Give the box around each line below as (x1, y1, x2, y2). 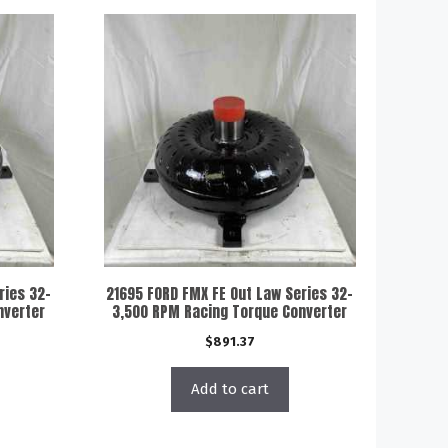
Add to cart (190, 379, 269, 398)
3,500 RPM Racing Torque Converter (112, 299, 348, 323)
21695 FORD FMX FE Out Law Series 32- (106, 281, 354, 305)
